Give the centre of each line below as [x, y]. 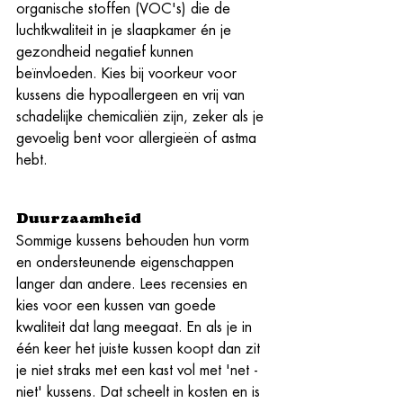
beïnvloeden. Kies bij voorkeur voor [129, 73]
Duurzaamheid [79, 220]
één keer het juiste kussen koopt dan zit [140, 349]
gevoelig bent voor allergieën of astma [139, 138]
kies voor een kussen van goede [118, 305]
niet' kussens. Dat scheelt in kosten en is [140, 392]
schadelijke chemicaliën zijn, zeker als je [142, 116]
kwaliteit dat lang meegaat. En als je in [136, 327]
